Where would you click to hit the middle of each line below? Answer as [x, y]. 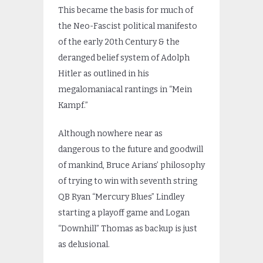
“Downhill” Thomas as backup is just [128, 228]
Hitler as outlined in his [104, 73]
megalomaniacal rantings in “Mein [125, 89]
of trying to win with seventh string [128, 181]
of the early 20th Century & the [119, 42]
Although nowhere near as [110, 133]
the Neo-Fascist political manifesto [128, 26]
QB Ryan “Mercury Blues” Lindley [121, 197]
